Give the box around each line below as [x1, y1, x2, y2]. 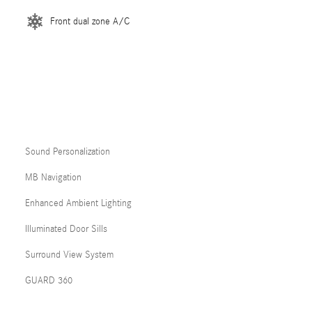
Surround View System [25, 249, 114, 260]
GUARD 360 [25, 274, 72, 286]
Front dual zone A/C [50, 15, 130, 27]
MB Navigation [25, 171, 81, 183]
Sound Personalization [25, 146, 110, 157]
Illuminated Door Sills [25, 223, 107, 235]
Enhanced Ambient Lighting [25, 197, 132, 209]
